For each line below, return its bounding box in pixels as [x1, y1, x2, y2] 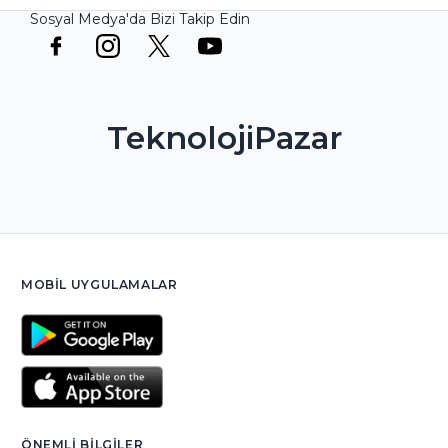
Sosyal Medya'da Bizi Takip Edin [30, 9, 250, 28]
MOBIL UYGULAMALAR [21, 276, 178, 292]
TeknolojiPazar [106, 118, 342, 157]
